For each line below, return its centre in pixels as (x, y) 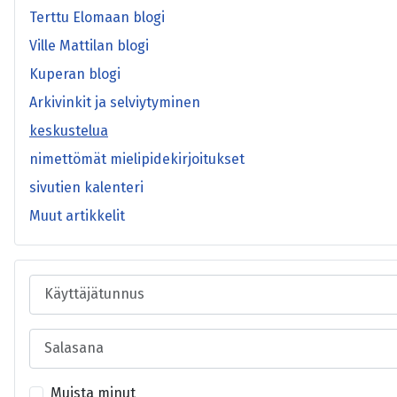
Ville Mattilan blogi (89, 45)
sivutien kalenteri (86, 187)
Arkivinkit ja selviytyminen (115, 102)
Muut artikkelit (77, 215)
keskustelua (69, 130)
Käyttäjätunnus (78, 284)
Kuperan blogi (75, 74)
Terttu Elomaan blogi (97, 17)
